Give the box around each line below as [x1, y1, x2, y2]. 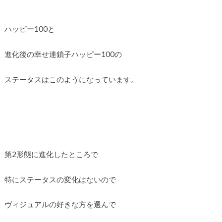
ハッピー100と [4, 24, 55, 34]
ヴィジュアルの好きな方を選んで [4, 200, 116, 209]
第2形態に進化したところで [4, 150, 98, 159]
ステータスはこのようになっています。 [4, 74, 138, 84]
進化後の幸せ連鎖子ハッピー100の [4, 49, 122, 58]
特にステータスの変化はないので [4, 174, 116, 184]
